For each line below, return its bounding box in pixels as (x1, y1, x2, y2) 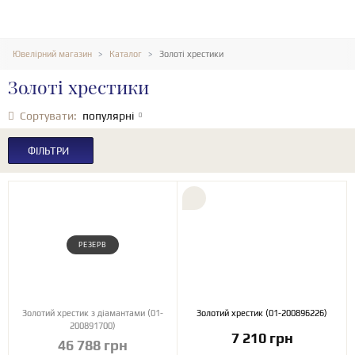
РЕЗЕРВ (78, 240, 107, 249)
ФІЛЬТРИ (28, 144, 69, 157)
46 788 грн (58, 337, 128, 353)
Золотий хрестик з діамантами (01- (22, 308, 57, 318)
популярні (82, 109, 134, 122)
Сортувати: (20, 109, 77, 122)
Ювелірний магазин (13, 48, 92, 59)
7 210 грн (231, 330, 293, 346)
